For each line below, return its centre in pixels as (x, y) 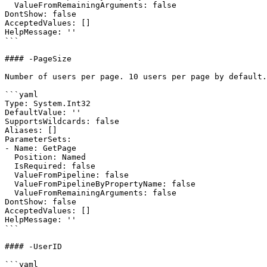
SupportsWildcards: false (62, 121)
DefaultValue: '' (43, 112)
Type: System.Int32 (48, 103)
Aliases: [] (31, 130)
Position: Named (10, 157)
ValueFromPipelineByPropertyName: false (10, 184)
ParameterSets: (38, 139)
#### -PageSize (38, 59)
